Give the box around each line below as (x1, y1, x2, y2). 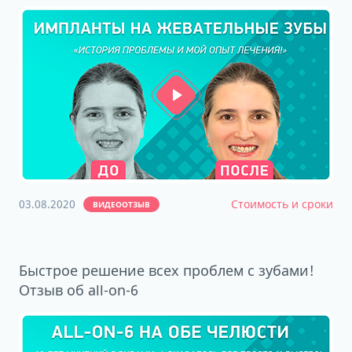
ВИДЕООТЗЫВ (93, 199, 150, 210)
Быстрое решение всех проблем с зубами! (19, 261, 314, 280)
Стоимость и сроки (231, 196, 333, 211)
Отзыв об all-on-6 (19, 280, 138, 299)
